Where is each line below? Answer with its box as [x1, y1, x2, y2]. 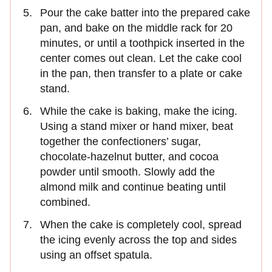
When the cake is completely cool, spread [40, 218, 242, 231]
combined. [40, 195, 90, 208]
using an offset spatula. [40, 248, 152, 261]
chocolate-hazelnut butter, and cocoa [40, 150, 219, 163]
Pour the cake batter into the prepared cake [40, 6, 250, 19]
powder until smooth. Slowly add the [40, 165, 215, 178]
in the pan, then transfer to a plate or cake [40, 67, 242, 80]
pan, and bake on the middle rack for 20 [40, 21, 233, 34]
